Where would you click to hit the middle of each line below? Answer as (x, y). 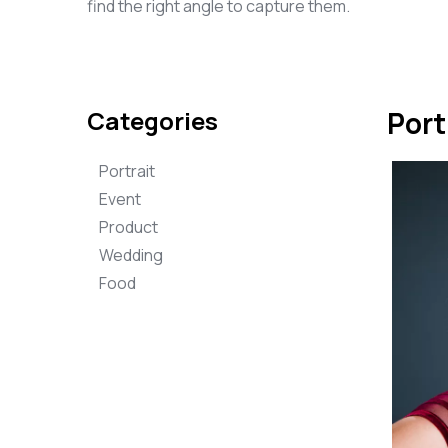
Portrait (127, 171)
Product (128, 227)
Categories (152, 120)
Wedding (131, 255)
